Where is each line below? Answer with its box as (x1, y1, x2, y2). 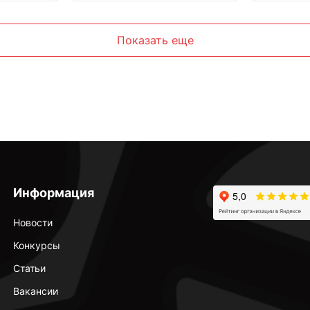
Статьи (12, 262, 46, 274)
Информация (12, 185, 94, 200)
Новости (12, 217, 53, 228)
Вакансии (12, 285, 58, 297)
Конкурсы (12, 239, 60, 251)
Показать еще (116, 33, 194, 47)
